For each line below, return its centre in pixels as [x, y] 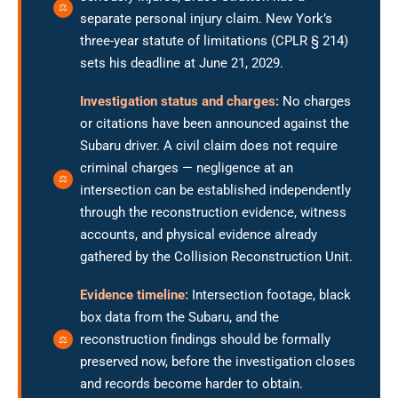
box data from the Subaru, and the [179, 317]
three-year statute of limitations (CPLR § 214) [214, 40]
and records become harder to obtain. [191, 383]
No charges [315, 101]
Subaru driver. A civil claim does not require [209, 145]
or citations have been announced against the [215, 123]
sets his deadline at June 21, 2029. [182, 63]
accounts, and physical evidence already [199, 234]
